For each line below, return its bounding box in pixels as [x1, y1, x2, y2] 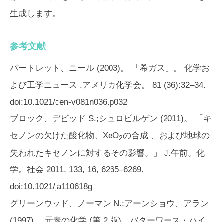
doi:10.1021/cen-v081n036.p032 [10, 97, 127, 107]
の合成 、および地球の [123, 130, 210, 140]
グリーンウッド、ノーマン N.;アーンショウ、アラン [10, 199, 209, 209]
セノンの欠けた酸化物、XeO [10, 130, 119, 140]
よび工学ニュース [10, 80, 77, 90]
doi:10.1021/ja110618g [10, 182, 92, 192]
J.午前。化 [164, 148, 205, 158]
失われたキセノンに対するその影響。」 [10, 148, 164, 158]
